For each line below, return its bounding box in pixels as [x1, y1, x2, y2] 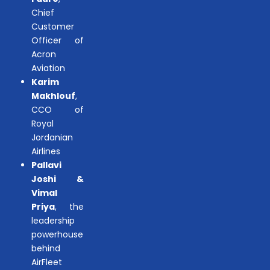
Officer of [31, 34, 84, 47]
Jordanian [31, 131, 73, 144]
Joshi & [31, 173, 84, 186]
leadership [31, 215, 75, 227]
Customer [31, 20, 74, 33]
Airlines [31, 145, 60, 158]
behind [31, 242, 60, 255]
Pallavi [31, 159, 61, 172]
